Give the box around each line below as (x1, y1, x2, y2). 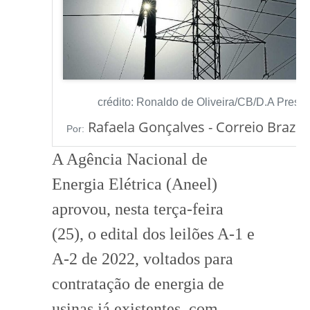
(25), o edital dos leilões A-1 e (52, 224, 255, 243)
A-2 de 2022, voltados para (52, 249, 233, 268)
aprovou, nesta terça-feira (52, 199, 224, 218)
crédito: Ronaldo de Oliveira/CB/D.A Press (98, 95, 305, 108)
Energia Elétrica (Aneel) (52, 174, 217, 193)
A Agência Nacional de (52, 149, 208, 168)
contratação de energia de (52, 274, 224, 293)
